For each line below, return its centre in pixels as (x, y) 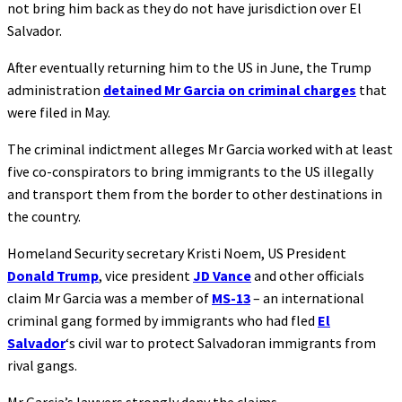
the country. (44, 216)
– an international (307, 297)
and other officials (308, 275)
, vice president (146, 275)
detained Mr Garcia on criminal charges (230, 89)
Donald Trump (53, 275)
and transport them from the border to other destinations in (195, 193)
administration (55, 89)
